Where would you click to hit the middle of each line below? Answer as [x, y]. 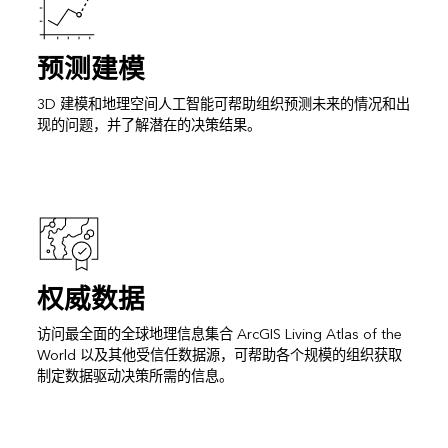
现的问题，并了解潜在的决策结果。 [148, 126]
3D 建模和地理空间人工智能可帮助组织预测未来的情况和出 [223, 105]
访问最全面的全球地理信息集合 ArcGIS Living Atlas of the [219, 335]
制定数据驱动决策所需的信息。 [134, 377]
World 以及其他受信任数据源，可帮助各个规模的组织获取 [219, 356]
